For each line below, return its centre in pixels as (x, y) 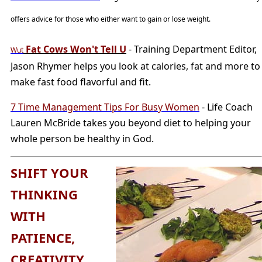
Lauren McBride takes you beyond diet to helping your (131, 123)
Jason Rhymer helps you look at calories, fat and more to (135, 66)
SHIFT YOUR (49, 173)
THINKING (44, 194)
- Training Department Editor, (192, 49)
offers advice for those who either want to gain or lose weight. (111, 19)
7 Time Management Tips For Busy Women (105, 107)
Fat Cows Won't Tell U (75, 49)
